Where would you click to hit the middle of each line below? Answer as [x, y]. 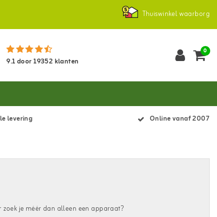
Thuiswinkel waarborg [176, 14]
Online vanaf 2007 [180, 119]
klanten [66, 62]
